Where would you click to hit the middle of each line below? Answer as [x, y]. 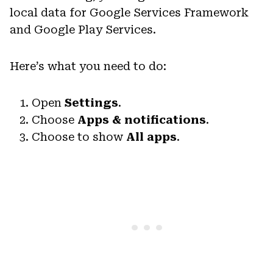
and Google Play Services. [83, 30]
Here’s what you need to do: [88, 66]
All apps [151, 137]
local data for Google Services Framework [129, 13]
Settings [91, 103]
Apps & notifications [142, 120]
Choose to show [79, 137]
